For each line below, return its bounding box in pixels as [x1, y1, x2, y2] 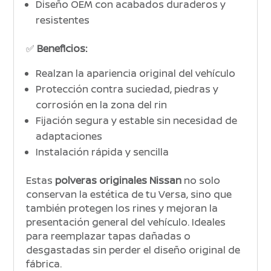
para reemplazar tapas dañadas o [26, 229, 191, 243]
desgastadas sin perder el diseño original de [26, 243, 241, 257]
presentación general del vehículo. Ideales [26, 215, 226, 229]
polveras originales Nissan [55, 174, 182, 188]
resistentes [36, 13, 90, 27]
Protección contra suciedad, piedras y [36, 82, 219, 96]
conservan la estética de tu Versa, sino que [26, 188, 232, 201]
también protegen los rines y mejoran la [26, 201, 218, 215]
